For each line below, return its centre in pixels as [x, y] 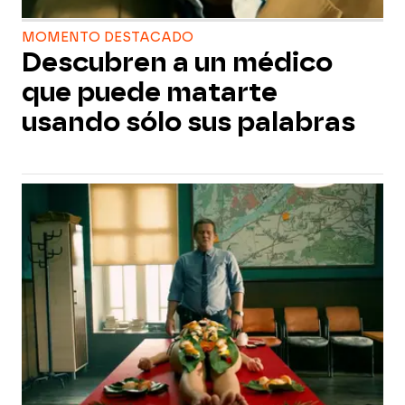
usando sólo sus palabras [188, 122]
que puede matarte [150, 92]
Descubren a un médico [177, 62]
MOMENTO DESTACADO [108, 38]
